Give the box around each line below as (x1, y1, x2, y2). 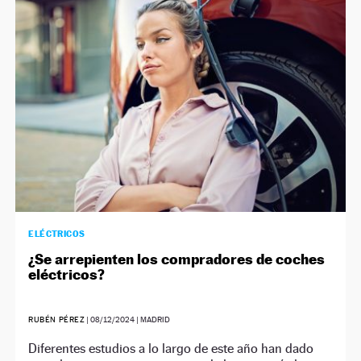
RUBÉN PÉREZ (28, 315, 85, 325)
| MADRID (135, 315, 171, 325)
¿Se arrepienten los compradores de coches (28, 251, 326, 268)
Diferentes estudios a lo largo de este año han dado (28, 341, 314, 357)
